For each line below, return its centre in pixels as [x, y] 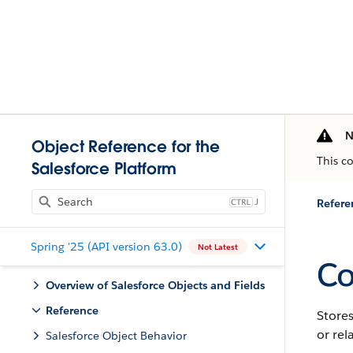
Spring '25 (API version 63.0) [106, 246]
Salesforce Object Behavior [116, 336]
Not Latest [217, 247]
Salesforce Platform [104, 169]
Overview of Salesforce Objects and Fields [155, 285]
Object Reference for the [126, 147]
